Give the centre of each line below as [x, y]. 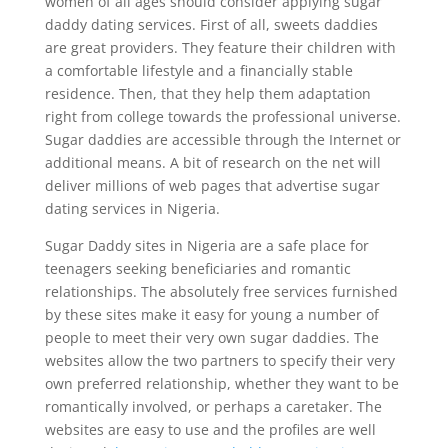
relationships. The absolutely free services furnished [221, 291]
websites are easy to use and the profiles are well [210, 429]
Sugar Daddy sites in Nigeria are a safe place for [206, 245]
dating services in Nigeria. [132, 208]
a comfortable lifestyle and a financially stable [198, 70]
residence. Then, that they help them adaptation [207, 93]
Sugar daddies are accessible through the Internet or [222, 139]
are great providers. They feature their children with [220, 47]
